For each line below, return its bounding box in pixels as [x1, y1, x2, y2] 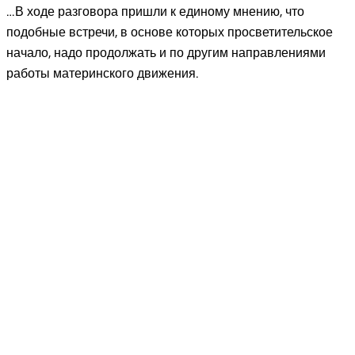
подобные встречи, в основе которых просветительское [6, 21, 333, 43]
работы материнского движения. [6, 63, 199, 84]
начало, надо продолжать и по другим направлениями [6, 42, 326, 63]
